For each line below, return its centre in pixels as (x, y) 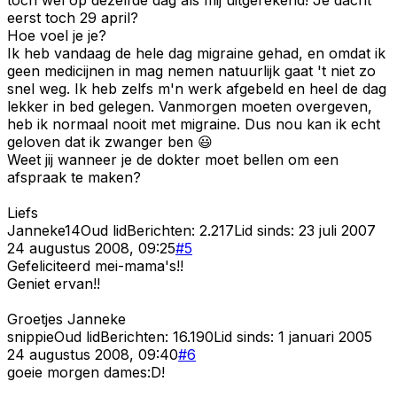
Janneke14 (44, 230)
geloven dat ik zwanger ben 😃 (110, 141)
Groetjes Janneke (66, 319)
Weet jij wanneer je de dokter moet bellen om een (173, 159)
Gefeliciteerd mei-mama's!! (95, 265)
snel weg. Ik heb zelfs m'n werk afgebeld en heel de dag (197, 88)
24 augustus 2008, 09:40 (93, 354)
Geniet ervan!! (54, 283)
